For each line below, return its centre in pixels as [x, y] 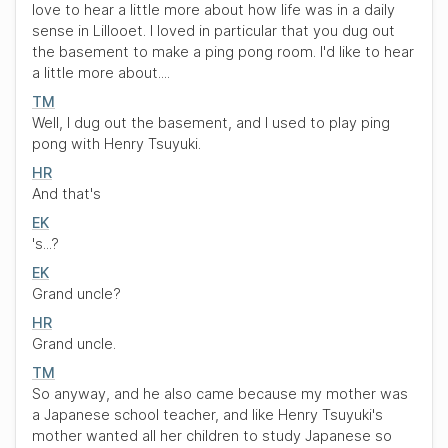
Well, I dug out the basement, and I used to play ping [211, 122]
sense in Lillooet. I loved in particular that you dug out [213, 30]
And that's [66, 193]
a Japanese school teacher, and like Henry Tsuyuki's [207, 414]
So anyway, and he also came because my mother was [220, 393]
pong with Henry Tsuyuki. [116, 143]
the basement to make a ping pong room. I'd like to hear [223, 51]
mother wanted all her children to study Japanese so [212, 435]
